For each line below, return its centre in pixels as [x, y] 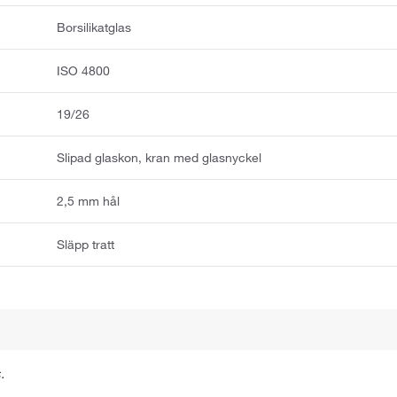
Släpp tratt [86, 244]
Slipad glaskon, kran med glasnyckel [160, 157]
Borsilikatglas [94, 27]
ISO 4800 [84, 70]
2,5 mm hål [89, 201]
